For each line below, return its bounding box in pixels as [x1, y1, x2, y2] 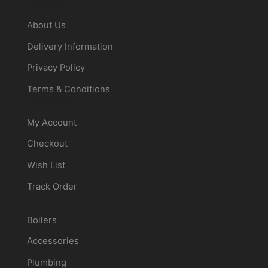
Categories [26, 194, 68, 204]
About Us [26, 19, 66, 31]
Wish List [26, 160, 65, 171]
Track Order [26, 181, 77, 193]
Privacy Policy [26, 62, 85, 74]
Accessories [26, 236, 79, 247]
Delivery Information [26, 41, 113, 52]
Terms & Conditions [26, 84, 110, 95]
